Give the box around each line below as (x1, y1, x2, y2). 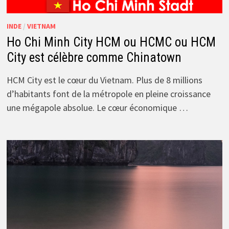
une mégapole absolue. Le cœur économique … (6, 101, 188, 113)
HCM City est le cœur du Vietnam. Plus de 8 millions (6, 74, 202, 86)
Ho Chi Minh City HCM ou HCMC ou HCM (6, 34, 216, 50)
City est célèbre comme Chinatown (6, 50, 181, 65)
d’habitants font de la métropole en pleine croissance (6, 87, 211, 100)
